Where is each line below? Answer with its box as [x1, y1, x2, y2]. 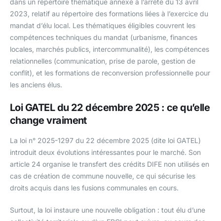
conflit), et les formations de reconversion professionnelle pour [10, 69, 210, 77]
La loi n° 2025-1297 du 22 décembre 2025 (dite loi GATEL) [10, 136, 201, 145]
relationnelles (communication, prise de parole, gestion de [10, 57, 195, 66]
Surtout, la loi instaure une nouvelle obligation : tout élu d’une [10, 206, 205, 215]
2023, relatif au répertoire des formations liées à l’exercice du [10, 9, 208, 18]
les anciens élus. [10, 80, 62, 89]
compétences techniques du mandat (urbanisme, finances [10, 33, 197, 42]
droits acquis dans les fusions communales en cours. [10, 184, 179, 192]
